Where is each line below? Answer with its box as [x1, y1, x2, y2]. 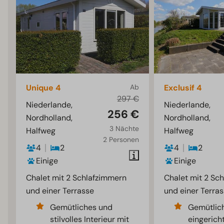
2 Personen [102, 135, 139, 144]
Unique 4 [26, 82, 61, 93]
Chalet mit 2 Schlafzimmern [26, 172, 127, 183]
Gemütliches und [50, 202, 113, 213]
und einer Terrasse [26, 185, 94, 196]
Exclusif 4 [163, 82, 201, 93]
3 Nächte [109, 124, 139, 133]
